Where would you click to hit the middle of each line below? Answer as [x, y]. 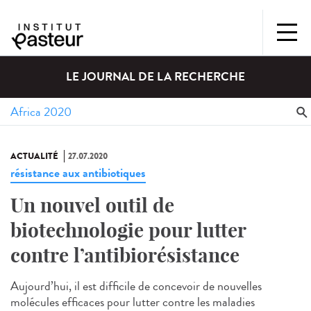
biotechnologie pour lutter [128, 230]
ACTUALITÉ [34, 157]
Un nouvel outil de [92, 205]
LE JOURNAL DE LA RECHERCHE [155, 77]
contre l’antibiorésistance [125, 255]
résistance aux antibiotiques [78, 173]
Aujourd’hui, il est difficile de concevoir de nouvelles [136, 286]
